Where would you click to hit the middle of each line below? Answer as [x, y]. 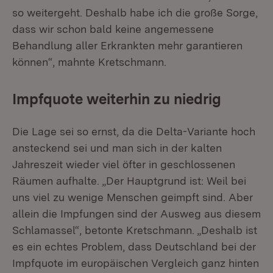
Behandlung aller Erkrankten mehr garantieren [127, 45]
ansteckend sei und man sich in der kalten [117, 148]
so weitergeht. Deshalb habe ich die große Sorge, [135, 12]
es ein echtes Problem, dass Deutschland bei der [134, 246]
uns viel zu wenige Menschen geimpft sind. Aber [133, 197]
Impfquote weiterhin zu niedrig [117, 99]
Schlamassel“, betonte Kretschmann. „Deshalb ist [135, 230]
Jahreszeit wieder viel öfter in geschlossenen [124, 164]
